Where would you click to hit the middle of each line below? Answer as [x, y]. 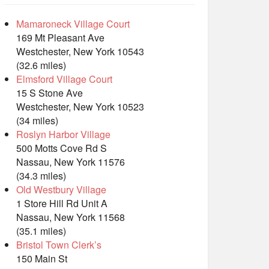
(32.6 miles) [41, 65]
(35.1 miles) [41, 231]
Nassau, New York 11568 [71, 217]
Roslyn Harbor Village [63, 134]
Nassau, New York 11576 [71, 162]
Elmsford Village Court [64, 79]
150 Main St [42, 259]
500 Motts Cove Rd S [62, 148]
